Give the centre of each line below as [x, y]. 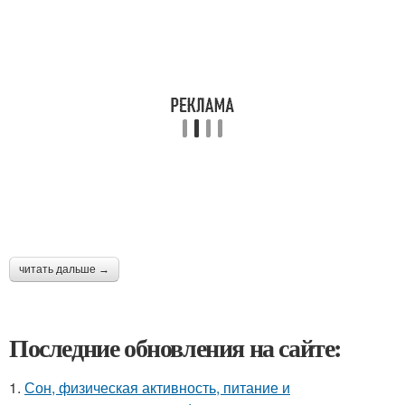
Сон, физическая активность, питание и [157, 387]
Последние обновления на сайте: [175, 348]
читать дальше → [64, 269]
